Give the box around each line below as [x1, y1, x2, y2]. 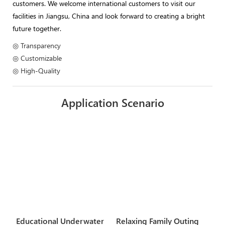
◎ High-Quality [13, 65, 60, 75]
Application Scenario [61, 94, 164, 110]
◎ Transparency [13, 40, 61, 50]
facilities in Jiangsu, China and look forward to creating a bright [13, 11, 205, 21]
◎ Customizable [13, 53, 62, 63]
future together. [13, 23, 61, 33]
